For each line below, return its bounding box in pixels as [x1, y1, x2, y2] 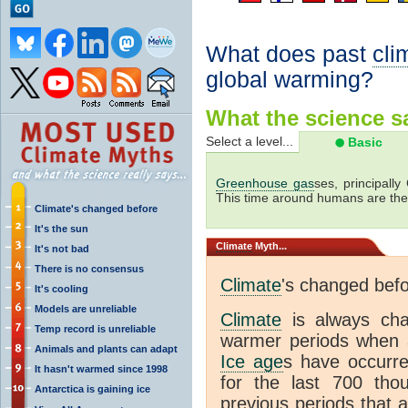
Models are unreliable [35, 302, 137, 314]
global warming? [206, 66, 373, 92]
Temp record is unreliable [35, 322, 156, 334]
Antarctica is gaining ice [35, 382, 150, 394]
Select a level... [206, 133, 293, 148]
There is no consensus [35, 262, 144, 274]
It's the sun [35, 222, 88, 234]
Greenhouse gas [216, 175, 314, 190]
